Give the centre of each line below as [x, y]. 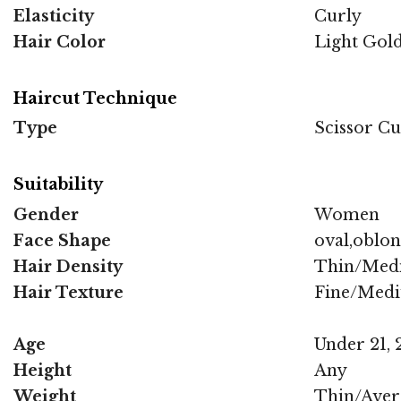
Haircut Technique [95, 98]
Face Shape [62, 240]
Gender [46, 214]
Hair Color [60, 42]
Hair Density [68, 266]
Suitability [58, 185]
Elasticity [54, 16]
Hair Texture [68, 292]
